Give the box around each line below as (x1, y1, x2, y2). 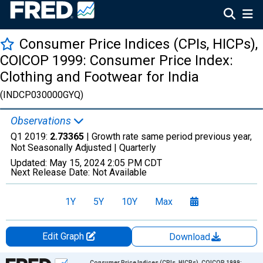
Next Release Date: (11, 167, 92, 178)
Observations (11, 114, 73, 127)
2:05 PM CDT (107, 157, 162, 168)
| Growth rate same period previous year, (84, 131, 252, 142)
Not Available (92, 167, 147, 178)
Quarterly (119, 142, 156, 153)
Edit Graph (42, 231, 86, 242)
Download (169, 231, 213, 242)
